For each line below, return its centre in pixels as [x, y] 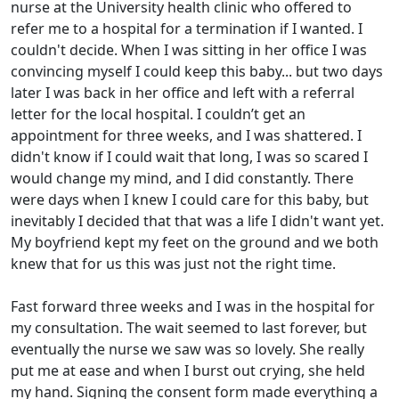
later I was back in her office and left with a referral [183, 93]
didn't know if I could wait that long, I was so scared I [189, 157]
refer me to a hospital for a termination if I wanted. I [187, 28]
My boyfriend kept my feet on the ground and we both [195, 242]
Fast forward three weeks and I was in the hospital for [193, 306]
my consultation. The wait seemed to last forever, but [189, 328]
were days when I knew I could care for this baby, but [190, 199]
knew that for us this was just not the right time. [173, 264]
